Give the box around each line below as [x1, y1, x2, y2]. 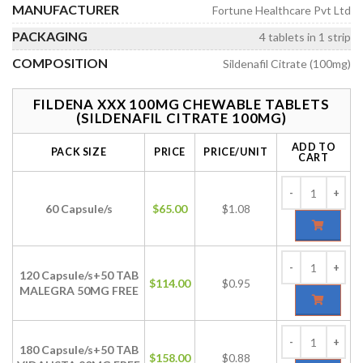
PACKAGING [12, 28, 88, 44]
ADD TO [291, 141, 336, 153]
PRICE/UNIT [203, 146, 268, 158]
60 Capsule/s [45, 202, 113, 216]
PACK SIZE [50, 146, 107, 158]
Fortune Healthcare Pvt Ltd [212, 2, 351, 17]
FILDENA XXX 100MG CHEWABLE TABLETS [33, 96, 330, 113]
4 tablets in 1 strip [259, 29, 351, 44]
